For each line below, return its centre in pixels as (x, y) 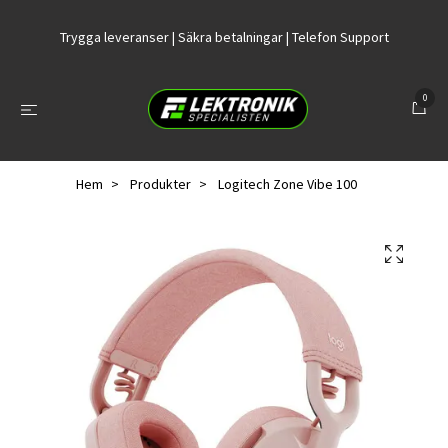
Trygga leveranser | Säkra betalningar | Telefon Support (224, 36)
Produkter (160, 184)
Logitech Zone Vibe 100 (285, 184)
